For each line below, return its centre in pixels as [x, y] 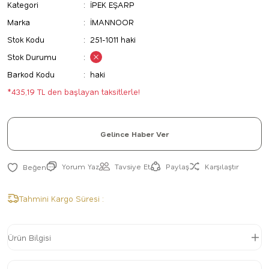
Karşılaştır [222, 166]
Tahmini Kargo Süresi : [62, 198]
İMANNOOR [112, 22]
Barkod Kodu [31, 74]
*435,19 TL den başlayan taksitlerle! [74, 92]
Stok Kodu [26, 39]
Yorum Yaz [80, 166]
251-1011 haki [113, 39]
